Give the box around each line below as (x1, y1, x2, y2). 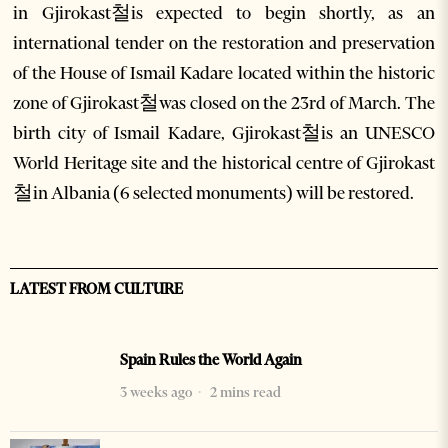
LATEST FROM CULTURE (10, 280, 183, 298)
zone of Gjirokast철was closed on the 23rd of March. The (13, 92, 435, 114)
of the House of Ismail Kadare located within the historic (13, 62, 435, 84)
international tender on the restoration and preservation (13, 32, 435, 54)
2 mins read (207, 383, 281, 401)
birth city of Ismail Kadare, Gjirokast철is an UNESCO (13, 122, 435, 144)
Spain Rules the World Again (120, 351, 302, 369)
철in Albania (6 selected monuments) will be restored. (13, 182, 415, 204)
